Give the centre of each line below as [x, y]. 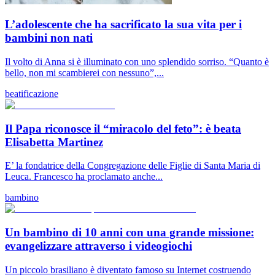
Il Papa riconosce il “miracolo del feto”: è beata [123, 128]
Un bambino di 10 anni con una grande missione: [130, 233]
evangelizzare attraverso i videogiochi [99, 246]
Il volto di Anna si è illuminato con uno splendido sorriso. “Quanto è [137, 61]
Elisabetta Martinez [54, 142]
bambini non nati [49, 38]
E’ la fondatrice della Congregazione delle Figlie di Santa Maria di [133, 166]
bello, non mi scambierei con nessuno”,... [84, 72]
